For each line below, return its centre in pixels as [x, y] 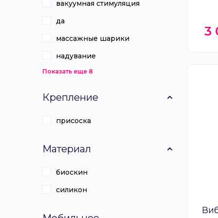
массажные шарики [93, 38]
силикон [72, 190]
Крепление [70, 97]
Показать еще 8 [68, 71]
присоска [73, 121]
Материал [67, 149]
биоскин [72, 172]
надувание [76, 56]
